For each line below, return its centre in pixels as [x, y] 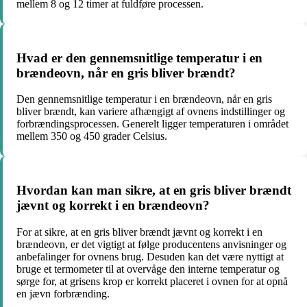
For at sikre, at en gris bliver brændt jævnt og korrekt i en [139, 232]
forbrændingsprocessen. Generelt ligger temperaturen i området [152, 124]
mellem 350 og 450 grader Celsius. [92, 136]
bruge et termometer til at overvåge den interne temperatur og [148, 269]
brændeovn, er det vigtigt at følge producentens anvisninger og [151, 244]
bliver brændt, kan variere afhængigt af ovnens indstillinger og [151, 112]
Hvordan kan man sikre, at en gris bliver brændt [154, 191]
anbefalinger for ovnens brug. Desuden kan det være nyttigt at [150, 256]
